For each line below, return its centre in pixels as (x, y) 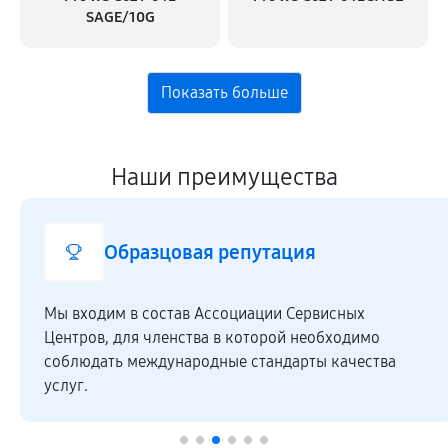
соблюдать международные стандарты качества (220, 361)
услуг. (66, 385)
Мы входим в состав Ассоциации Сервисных (204, 313)
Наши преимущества (224, 177)
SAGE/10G (120, 17)
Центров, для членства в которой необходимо (212, 337)
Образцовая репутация (210, 252)
